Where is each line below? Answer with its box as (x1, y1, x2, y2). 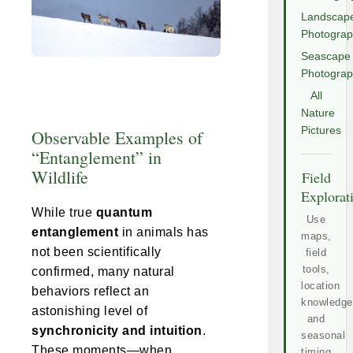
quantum (95, 206, 152, 220)
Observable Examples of (32, 126, 203, 150)
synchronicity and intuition (32, 324, 203, 338)
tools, (302, 263, 330, 275)
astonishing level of (32, 304, 147, 318)
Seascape (301, 50, 351, 62)
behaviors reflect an (32, 284, 149, 299)
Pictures (301, 124, 341, 136)
